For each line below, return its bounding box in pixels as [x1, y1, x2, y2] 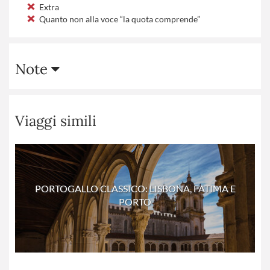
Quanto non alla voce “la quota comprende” [39, 13, 200, 24]
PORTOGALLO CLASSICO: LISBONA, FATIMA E [34, 182, 236, 194]
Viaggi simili [15, 111, 96, 130]
